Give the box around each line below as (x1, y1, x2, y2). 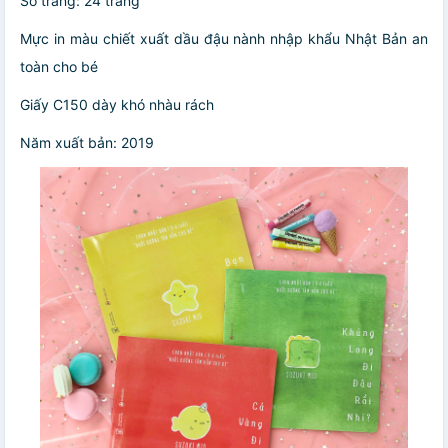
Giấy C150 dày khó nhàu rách (20, 95, 214, 113)
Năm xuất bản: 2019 (20, 133, 154, 151)
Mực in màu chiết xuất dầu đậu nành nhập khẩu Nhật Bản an (20, 29, 428, 47)
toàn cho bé (20, 57, 102, 75)
